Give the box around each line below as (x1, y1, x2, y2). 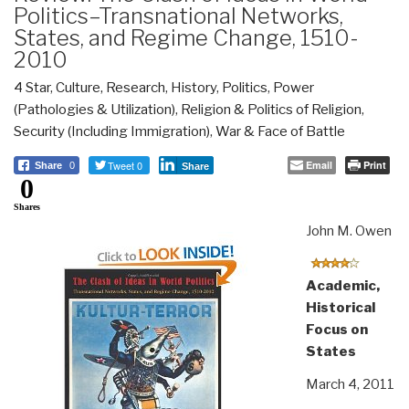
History (171, 79, 216, 96)
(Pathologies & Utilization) (14, 100, 175, 118)
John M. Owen (305, 222, 392, 239)
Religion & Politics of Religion (181, 100, 362, 118)
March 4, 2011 (305, 375, 394, 393)
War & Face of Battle (215, 122, 345, 140)
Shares (14, 201, 40, 212)
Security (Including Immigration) (14, 122, 210, 140)
